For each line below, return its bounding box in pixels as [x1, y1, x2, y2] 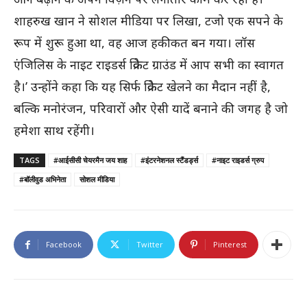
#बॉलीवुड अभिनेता [19, 174, 66, 185]
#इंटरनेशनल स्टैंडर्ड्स [140, 155, 198, 166]
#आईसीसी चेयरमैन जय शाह [53, 155, 127, 166]
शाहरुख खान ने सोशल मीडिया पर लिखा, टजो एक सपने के [14, 12, 283, 29]
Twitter [136, 239, 163, 250]
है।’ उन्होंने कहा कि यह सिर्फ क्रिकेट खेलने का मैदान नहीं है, [14, 78, 271, 95]
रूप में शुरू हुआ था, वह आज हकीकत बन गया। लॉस [14, 34, 255, 51]
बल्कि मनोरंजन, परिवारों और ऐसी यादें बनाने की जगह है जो [14, 100, 288, 117]
